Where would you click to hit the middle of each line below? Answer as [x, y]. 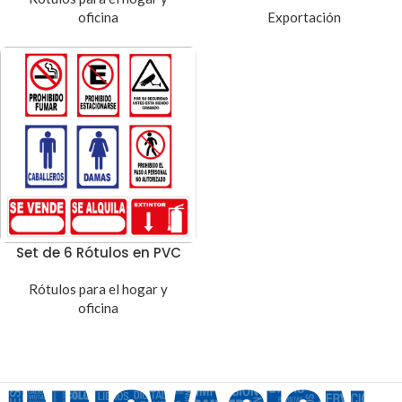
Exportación [304, 17]
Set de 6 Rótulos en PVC [98, 253]
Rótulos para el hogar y [98, 289]
